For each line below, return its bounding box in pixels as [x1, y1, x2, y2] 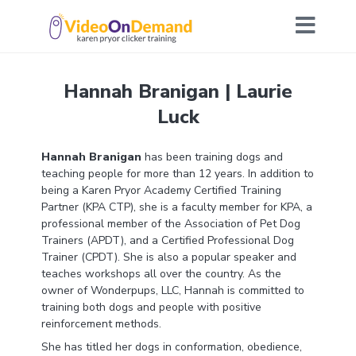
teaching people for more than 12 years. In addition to [41, 166, 314, 181]
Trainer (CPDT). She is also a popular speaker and [41, 250, 296, 265]
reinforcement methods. [41, 316, 161, 331]
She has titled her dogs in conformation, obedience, [41, 339, 302, 354]
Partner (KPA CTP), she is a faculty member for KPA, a [41, 199, 312, 215]
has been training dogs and [141, 149, 283, 164]
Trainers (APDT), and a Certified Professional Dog [41, 233, 294, 248]
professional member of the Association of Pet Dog [41, 216, 300, 231]
